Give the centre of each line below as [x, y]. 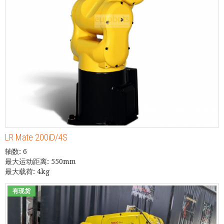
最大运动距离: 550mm [40, 161]
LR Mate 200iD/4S [36, 137]
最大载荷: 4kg [27, 171]
